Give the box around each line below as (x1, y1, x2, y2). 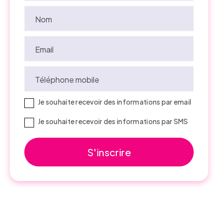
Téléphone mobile (35, 74, 99, 85)
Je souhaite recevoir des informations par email (38, 97, 192, 107)
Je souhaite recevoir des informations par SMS (38, 117, 188, 126)
